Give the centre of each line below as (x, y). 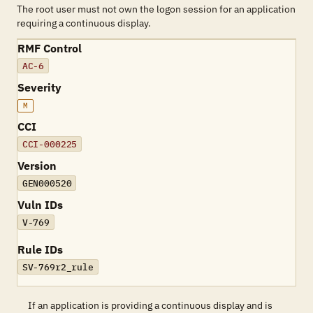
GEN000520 (47, 183)
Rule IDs (40, 249)
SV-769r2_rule (58, 267)
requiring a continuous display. (84, 23)
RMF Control (50, 48)
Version (37, 166)
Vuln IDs (40, 205)
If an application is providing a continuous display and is (150, 305)
